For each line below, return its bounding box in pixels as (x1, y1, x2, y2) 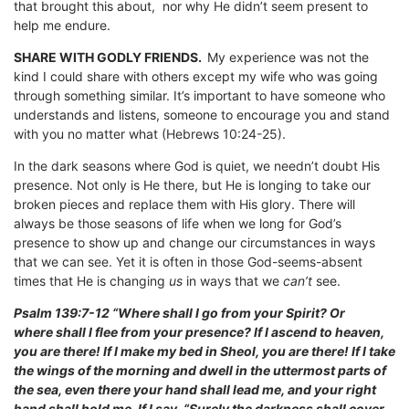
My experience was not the (207, 49, 369, 66)
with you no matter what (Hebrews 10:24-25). (14, 126, 286, 142)
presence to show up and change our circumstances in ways (14, 235, 375, 251)
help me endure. (14, 17, 110, 34)
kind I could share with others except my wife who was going (14, 68, 378, 85)
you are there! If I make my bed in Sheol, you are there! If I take (14, 343, 395, 360)
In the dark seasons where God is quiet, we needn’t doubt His (14, 158, 380, 174)
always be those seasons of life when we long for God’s (14, 215, 341, 232)
